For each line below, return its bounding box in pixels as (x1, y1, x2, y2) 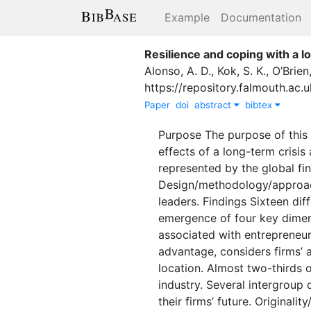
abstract (194, 99, 234, 110)
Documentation (221, 10, 301, 24)
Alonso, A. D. (144, 63, 211, 78)
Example (165, 10, 210, 24)
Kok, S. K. (217, 63, 266, 78)
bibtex (245, 99, 275, 110)
